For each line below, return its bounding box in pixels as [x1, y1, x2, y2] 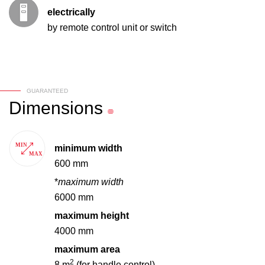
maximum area [54, 244, 120, 255]
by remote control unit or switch [47, 22, 177, 33]
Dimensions [9, 98, 103, 118]
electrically [47, 7, 95, 18]
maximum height [54, 211, 129, 221]
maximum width [58, 177, 124, 188]
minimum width [54, 143, 122, 154]
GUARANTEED [27, 88, 68, 95]
